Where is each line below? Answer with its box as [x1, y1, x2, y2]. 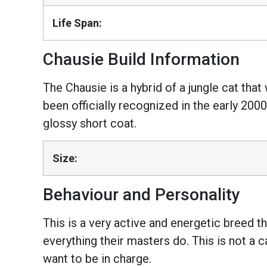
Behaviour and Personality [43, 185, 240, 205]
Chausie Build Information [43, 49, 240, 69]
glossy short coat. [43, 116, 136, 131]
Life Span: [52, 16, 102, 29]
